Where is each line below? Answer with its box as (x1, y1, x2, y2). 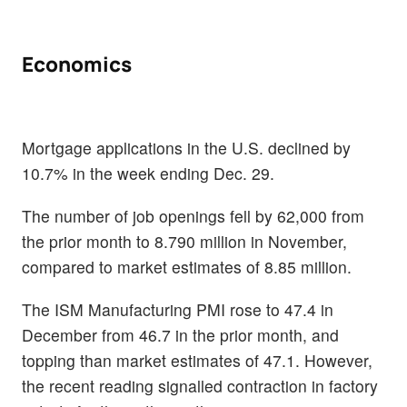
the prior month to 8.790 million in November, (22, 229, 347, 253)
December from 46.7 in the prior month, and (22, 323, 339, 347)
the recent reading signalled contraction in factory (22, 374, 378, 398)
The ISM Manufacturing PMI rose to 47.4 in (22, 298, 333, 322)
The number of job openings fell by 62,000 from (22, 203, 364, 227)
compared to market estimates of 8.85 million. (22, 254, 352, 278)
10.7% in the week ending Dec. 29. (22, 161, 274, 184)
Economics (22, 49, 132, 78)
